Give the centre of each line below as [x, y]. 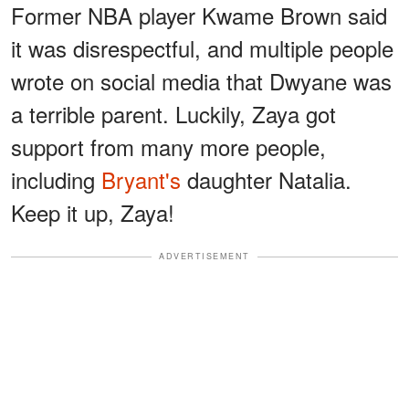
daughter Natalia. [266, 180]
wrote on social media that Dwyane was [201, 81]
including [56, 180]
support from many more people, [168, 147]
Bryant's [141, 180]
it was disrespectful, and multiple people [202, 48]
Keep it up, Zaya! [93, 213]
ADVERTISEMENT [204, 257]
